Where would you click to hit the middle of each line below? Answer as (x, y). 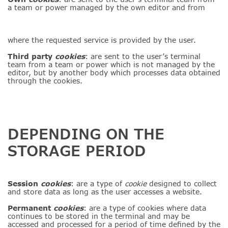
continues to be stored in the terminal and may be (99, 216)
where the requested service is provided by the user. (102, 40)
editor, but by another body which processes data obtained (114, 73)
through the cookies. (45, 81)
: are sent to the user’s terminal (143, 56)
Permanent (31, 208)
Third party (31, 56)
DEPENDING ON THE (86, 134)
